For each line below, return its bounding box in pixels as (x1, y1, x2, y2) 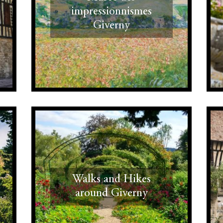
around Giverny (75, 188, 148, 200)
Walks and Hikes (72, 174, 151, 186)
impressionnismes (71, 5, 152, 18)
